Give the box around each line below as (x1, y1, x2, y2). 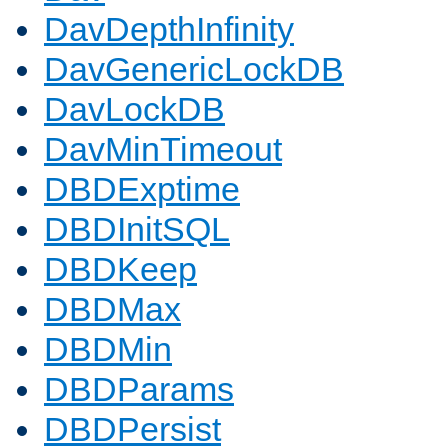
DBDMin (44, 330, 172, 369)
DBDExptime (44, 170, 240, 209)
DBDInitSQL (44, 210, 230, 249)
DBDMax (44, 290, 181, 329)
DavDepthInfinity (44, 10, 294, 49)
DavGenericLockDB (44, 50, 344, 89)
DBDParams (44, 370, 234, 409)
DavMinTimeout (44, 130, 282, 169)
